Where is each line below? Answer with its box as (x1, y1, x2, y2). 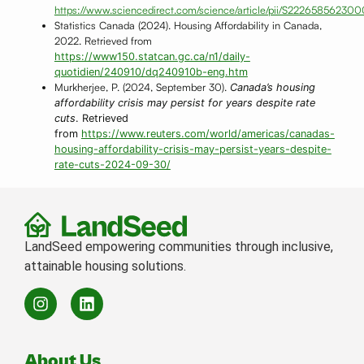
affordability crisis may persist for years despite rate (54, 97, 315, 110)
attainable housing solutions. (24, 258, 186, 274)
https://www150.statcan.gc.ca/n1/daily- (54, 50, 250, 63)
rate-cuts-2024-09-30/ (54, 158, 171, 171)
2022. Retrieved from (54, 34, 152, 48)
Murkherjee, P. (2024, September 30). (54, 80, 230, 94)
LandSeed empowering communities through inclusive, (24, 238, 333, 254)
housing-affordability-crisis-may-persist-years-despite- (54, 143, 331, 156)
